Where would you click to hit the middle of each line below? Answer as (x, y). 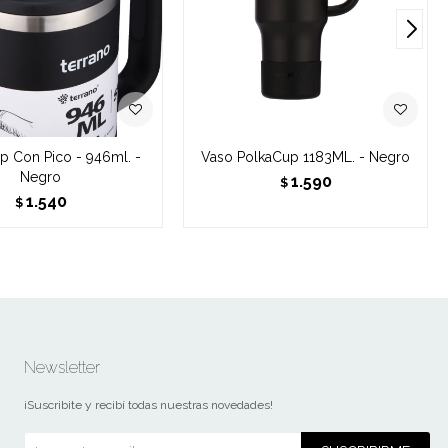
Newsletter (61, 367)
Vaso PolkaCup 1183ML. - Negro (306, 156)
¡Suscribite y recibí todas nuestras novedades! (148, 404)
